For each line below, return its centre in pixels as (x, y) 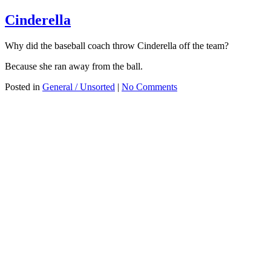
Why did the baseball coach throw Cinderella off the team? (117, 45)
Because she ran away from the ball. (74, 66)
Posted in (24, 87)
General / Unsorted (79, 87)
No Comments (149, 87)
